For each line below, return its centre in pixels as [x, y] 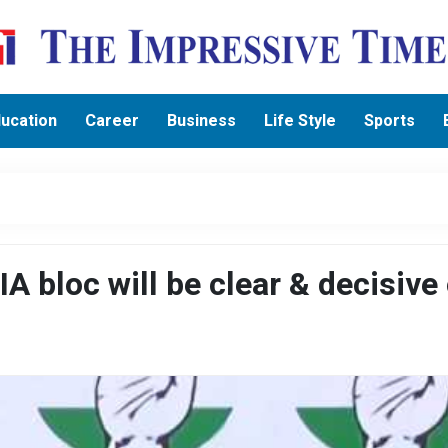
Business [202, 120]
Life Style [300, 120]
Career [112, 120]
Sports [390, 120]
